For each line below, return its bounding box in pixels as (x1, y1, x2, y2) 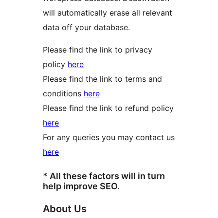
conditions (43, 89, 84, 99)
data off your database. (43, 22, 130, 33)
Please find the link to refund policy (43, 103, 174, 113)
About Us (43, 203, 87, 215)
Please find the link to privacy (43, 45, 152, 55)
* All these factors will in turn (43, 171, 165, 182)
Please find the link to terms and (43, 74, 162, 84)
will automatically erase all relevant (43, 8, 172, 18)
